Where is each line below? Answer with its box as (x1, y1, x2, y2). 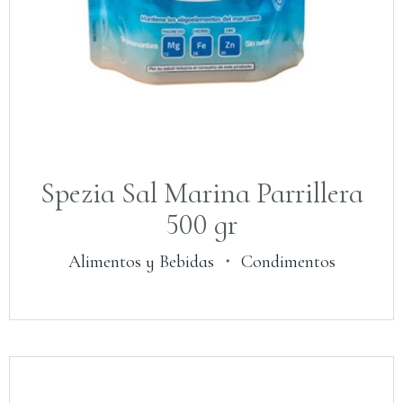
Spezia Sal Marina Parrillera (40, 175, 363, 211)
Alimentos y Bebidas (67, 251, 214, 273)
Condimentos (240, 251, 336, 273)
